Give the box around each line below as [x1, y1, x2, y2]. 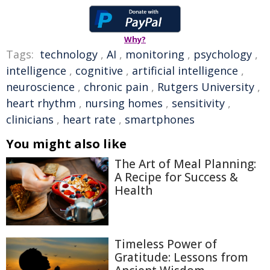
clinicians [6, 112, 54, 127]
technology [40, 47, 98, 61]
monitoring [125, 47, 184, 61]
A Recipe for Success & [115, 169, 238, 185]
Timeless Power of [115, 236, 217, 253]
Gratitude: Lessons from [115, 250, 248, 266]
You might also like [6, 136, 127, 152]
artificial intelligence [132, 63, 238, 78]
